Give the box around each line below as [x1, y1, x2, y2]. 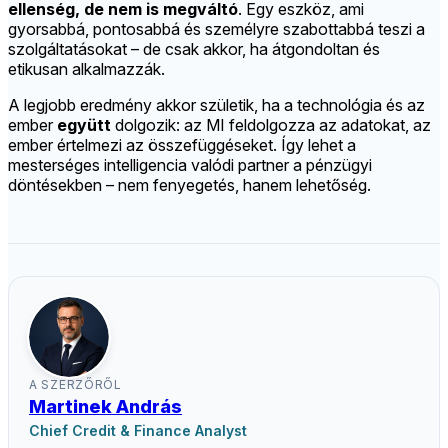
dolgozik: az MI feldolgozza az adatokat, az [111, 115, 431, 136]
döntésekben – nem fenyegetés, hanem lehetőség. [8, 175, 371, 196]
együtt [57, 115, 111, 136]
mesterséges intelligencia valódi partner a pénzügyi [8, 155, 372, 176]
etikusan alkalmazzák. [8, 59, 165, 80]
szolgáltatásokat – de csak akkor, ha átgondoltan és [8, 39, 380, 60]
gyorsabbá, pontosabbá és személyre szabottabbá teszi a [8, 19, 425, 40]
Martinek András [29, 396, 182, 418]
